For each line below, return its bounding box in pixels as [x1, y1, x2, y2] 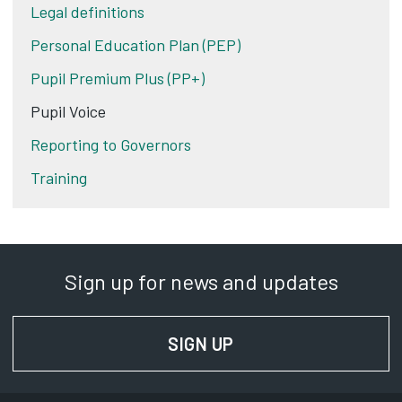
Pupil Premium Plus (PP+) [31, 68, 205, 88]
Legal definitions [31, 2, 144, 22]
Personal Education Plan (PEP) [31, 35, 240, 55]
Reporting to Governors [31, 135, 191, 154]
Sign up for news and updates [64, 268, 338, 294]
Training [31, 168, 87, 188]
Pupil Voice [31, 101, 106, 121]
